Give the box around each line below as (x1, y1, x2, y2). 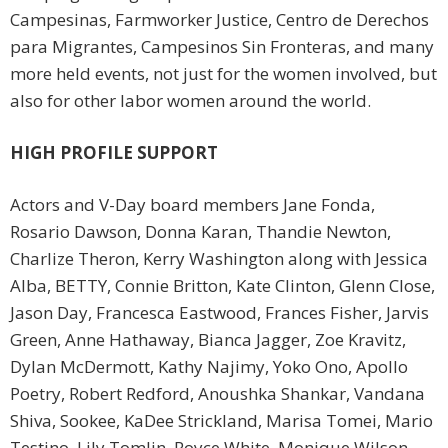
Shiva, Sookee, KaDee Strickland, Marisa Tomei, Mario (10, 409, 433, 433)
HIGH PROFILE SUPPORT (10, 141, 218, 165)
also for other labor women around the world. (10, 89, 371, 113)
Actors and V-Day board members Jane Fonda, (10, 193, 375, 217)
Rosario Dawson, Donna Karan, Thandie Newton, (10, 220, 391, 244)
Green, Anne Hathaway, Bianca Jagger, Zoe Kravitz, (10, 328, 406, 352)
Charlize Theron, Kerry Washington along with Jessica (10, 247, 428, 271)
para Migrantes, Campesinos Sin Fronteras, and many (10, 35, 434, 59)
